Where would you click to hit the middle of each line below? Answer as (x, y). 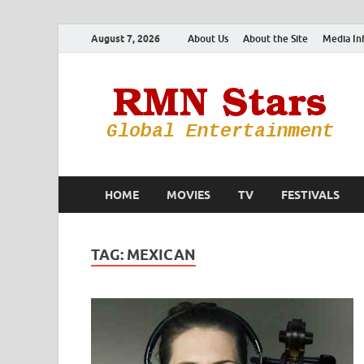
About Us (208, 38)
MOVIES (188, 195)
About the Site (275, 38)
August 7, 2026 (126, 38)
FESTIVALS (310, 195)
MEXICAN (161, 255)
